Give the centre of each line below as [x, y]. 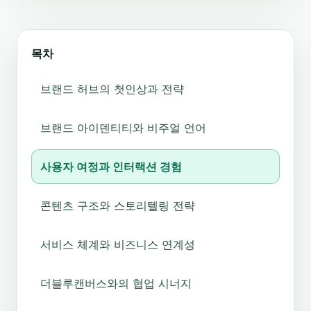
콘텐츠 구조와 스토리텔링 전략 [118, 205]
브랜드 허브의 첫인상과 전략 [112, 89]
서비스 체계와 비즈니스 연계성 [118, 244]
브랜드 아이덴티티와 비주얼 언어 [123, 128]
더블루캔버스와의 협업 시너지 [116, 283]
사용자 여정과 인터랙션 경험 [111, 167]
